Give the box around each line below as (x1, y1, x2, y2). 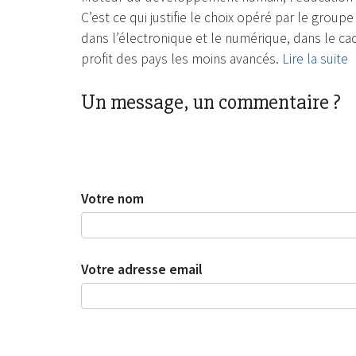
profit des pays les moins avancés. (81, 50, 282, 68)
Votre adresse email (81, 261, 203, 279)
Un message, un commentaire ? (81, 89, 341, 115)
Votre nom (81, 189, 144, 207)
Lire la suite (282, 50, 348, 68)
